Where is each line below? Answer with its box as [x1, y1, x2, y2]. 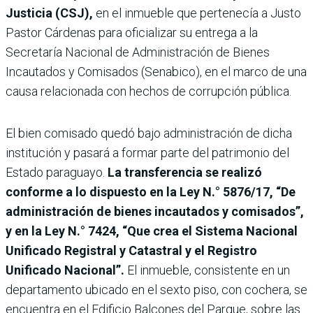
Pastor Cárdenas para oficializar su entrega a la [6, 25, 258, 41]
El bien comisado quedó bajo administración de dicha [6, 126, 292, 141]
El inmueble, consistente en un [127, 263, 290, 278]
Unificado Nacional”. [6, 263, 127, 278]
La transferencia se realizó [108, 165, 262, 180]
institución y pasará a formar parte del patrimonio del [6, 145, 289, 161]
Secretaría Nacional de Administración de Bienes [6, 45, 270, 60]
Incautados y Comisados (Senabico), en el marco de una [6, 64, 307, 80]
